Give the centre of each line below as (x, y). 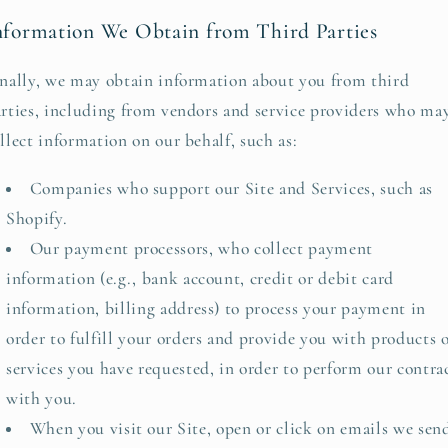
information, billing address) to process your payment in (216, 308)
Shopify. (37, 218)
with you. (41, 398)
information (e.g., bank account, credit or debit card (200, 278)
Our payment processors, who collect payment (201, 248)
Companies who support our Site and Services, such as (231, 188)
